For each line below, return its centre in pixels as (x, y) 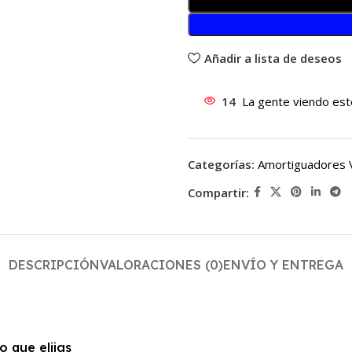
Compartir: (218, 192)
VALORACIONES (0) (161, 265)
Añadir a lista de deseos (273, 58)
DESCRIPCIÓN (54, 265)
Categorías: (221, 164)
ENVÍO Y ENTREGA (283, 265)
